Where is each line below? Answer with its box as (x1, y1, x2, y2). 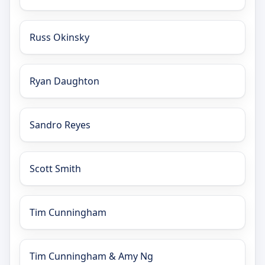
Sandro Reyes (30, 118, 91, 132)
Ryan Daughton (30, 75, 99, 88)
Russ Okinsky (30, 31, 89, 44)
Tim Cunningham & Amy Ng (30, 250, 153, 263)
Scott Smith (30, 162, 81, 176)
